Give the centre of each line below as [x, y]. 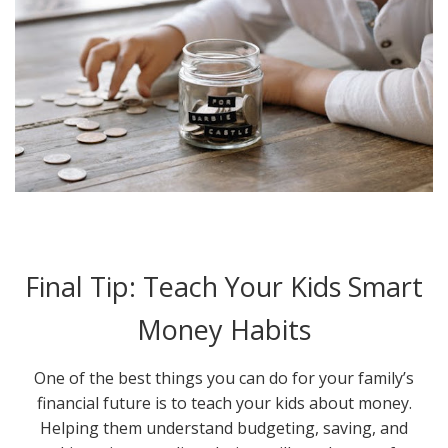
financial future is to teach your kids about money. [224, 403]
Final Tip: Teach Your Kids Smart [224, 287]
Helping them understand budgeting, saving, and [224, 428]
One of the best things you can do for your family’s [224, 378]
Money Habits [224, 330]
